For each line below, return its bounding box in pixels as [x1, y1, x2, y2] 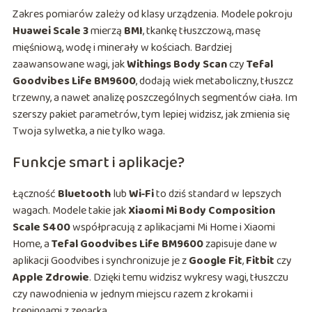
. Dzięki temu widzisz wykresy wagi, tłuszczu [88, 269, 288, 287]
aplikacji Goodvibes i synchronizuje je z [12, 252, 189, 270]
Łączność [12, 185, 58, 203]
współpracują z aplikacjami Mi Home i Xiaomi [70, 219, 275, 237]
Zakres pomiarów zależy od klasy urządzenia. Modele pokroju [12, 6, 292, 24]
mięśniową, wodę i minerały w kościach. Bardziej [12, 39, 232, 57]
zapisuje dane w [203, 235, 277, 253]
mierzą [88, 22, 124, 40]
